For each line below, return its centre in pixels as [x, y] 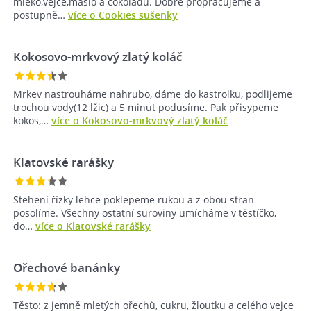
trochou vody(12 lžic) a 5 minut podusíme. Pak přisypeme [146, 108]
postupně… [41, 15]
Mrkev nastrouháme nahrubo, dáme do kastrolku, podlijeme [153, 94]
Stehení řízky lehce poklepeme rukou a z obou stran [134, 200]
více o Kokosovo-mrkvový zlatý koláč [140, 121]
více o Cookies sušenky [123, 15]
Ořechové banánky [67, 268]
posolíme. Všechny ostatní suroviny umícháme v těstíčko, [145, 213]
